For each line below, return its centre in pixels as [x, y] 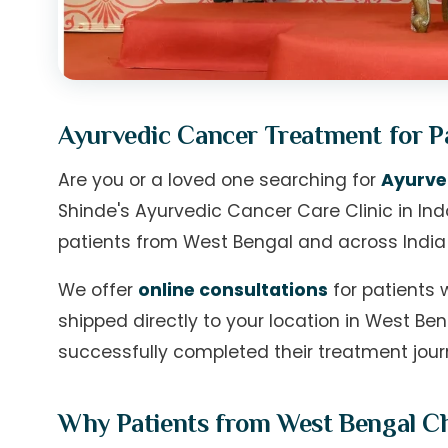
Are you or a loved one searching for [220, 179]
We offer [98, 290]
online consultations [233, 290]
